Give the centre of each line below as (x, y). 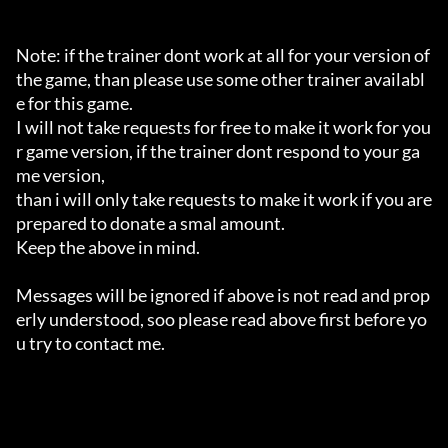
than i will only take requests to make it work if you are (224, 199)
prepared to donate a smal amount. (150, 223)
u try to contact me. (90, 343)
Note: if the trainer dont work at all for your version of (223, 55)
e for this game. (74, 103)
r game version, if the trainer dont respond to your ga (218, 151)
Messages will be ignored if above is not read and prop (223, 295)
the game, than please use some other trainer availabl (220, 79)
